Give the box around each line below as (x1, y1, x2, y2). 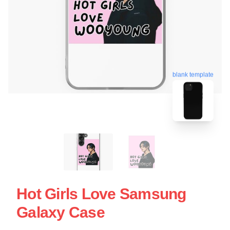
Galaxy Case (16, 203, 105, 221)
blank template (172, 70, 214, 78)
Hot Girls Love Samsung (16, 185, 186, 202)
